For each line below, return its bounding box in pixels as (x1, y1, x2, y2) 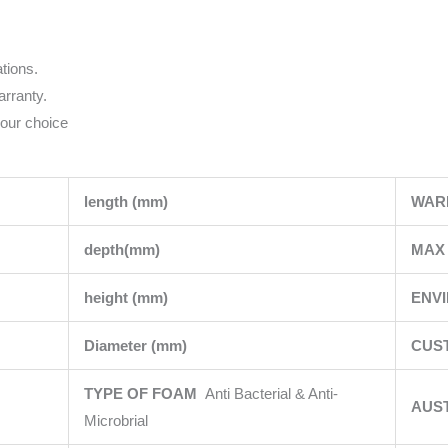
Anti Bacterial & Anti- (204, 385, 338, 402)
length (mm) (83, 193, 172, 210)
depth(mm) (83, 241, 164, 258)
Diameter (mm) (83, 337, 191, 354)
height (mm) (83, 289, 172, 306)
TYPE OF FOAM (83, 385, 205, 402)
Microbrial (83, 412, 148, 429)
